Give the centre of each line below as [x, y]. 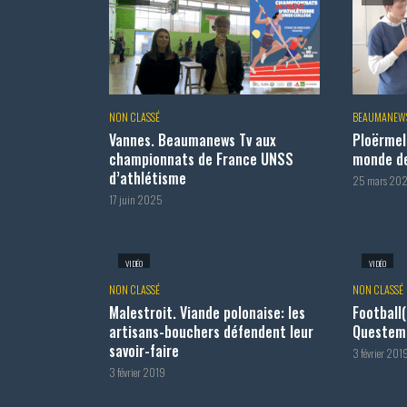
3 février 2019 [137, 372]
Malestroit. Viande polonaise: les [207, 313]
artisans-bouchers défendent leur [211, 332]
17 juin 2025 [136, 199]
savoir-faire [144, 351]
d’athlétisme [148, 178]
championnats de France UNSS [201, 159]
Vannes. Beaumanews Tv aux [193, 139]
